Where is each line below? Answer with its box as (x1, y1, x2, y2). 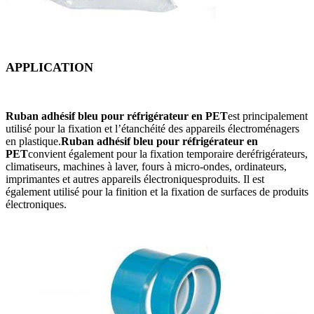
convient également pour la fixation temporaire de (28, 147, 247, 160)
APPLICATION (6, 60, 93, 74)
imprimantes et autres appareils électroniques (6, 172, 202, 185)
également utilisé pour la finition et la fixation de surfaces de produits (6, 185, 308, 198)
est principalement (228, 109, 308, 122)
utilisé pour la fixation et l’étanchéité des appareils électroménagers (6, 122, 299, 135)
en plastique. (6, 135, 61, 147)
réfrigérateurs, (247, 147, 308, 160)
